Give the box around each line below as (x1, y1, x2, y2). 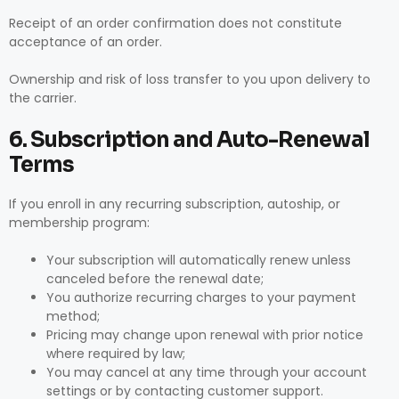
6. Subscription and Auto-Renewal (9, 126, 370, 153)
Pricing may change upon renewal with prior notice (46, 326, 363, 344)
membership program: (9, 214, 150, 232)
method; (46, 307, 100, 325)
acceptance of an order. (9, 33, 162, 51)
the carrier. (9, 89, 77, 107)
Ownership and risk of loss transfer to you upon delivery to (9, 70, 370, 88)
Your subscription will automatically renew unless (46, 251, 351, 269)
